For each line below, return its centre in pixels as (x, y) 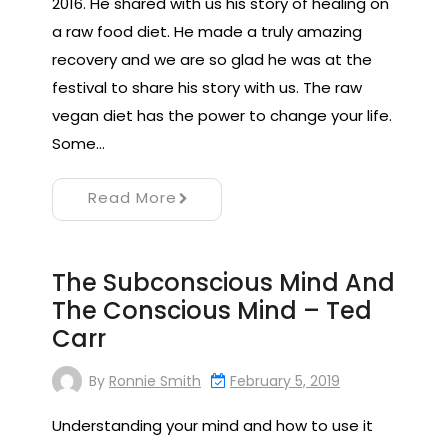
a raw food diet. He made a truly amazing (207, 32)
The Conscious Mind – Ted (212, 311)
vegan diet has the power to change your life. (222, 116)
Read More (132, 198)
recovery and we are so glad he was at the (212, 60)
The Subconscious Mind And (223, 283)
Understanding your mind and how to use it (212, 426)
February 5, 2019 (285, 381)
